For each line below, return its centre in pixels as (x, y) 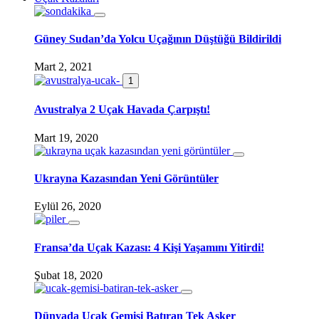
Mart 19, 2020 (66, 137)
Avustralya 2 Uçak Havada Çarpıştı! (122, 110)
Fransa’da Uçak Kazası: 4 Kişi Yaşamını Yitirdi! (149, 247)
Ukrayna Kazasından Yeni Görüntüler (126, 178)
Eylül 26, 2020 (68, 206)
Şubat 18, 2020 (68, 275)
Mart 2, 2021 (63, 67)
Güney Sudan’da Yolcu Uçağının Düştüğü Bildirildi (158, 38)
